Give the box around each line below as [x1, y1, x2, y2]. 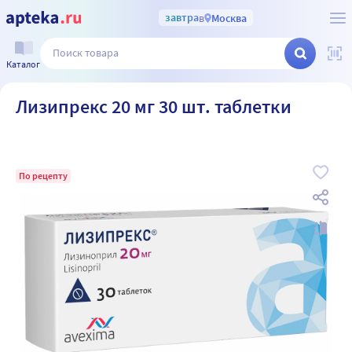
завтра [164, 10, 199, 24]
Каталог [6, 57, 40, 70]
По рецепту [19, 170, 68, 181]
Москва [211, 10, 247, 25]
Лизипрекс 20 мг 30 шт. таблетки [16, 94, 291, 119]
